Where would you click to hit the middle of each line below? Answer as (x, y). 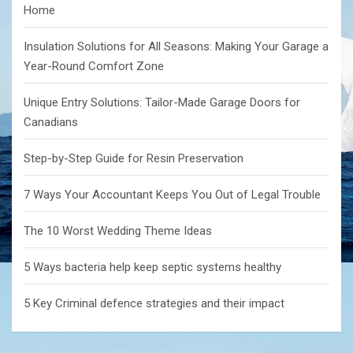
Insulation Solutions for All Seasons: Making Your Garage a (176, 47)
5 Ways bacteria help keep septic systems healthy (152, 268)
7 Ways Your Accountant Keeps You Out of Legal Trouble (172, 195)
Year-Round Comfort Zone (94, 67)
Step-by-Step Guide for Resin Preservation (134, 159)
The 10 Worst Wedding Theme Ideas (118, 231)
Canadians (51, 123)
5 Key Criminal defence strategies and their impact (154, 304)
